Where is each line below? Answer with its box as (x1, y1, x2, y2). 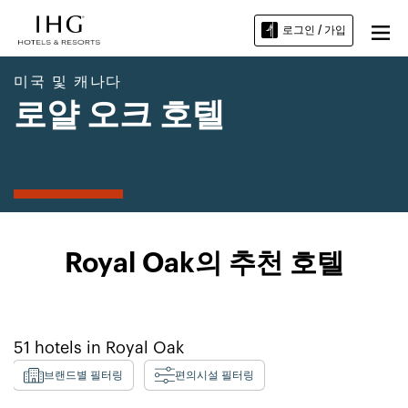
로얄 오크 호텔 (14, 99, 225, 132)
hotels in (30, 340, 106, 356)
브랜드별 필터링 (44, 368, 123, 382)
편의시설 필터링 (175, 368, 254, 382)
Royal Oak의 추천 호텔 (64, 250, 344, 278)
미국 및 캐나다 (14, 72, 122, 90)
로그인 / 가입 (282, 23, 346, 37)
